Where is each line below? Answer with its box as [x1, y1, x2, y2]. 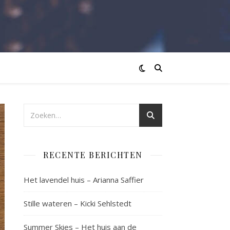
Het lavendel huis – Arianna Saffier [24, 175, 144, 185]
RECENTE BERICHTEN [43, 149, 143, 160]
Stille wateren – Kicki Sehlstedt [24, 198, 131, 208]
